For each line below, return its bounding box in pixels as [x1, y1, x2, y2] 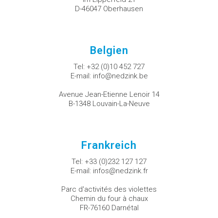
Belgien [90, 44, 128, 57]
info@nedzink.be [92, 72, 148, 81]
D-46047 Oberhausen [75, 4, 143, 14]
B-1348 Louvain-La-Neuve [68, 99, 150, 109]
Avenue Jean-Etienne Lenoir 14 [58, 90, 160, 99]
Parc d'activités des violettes [61, 185, 157, 194]
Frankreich [81, 139, 137, 152]
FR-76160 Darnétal [79, 203, 139, 213]
